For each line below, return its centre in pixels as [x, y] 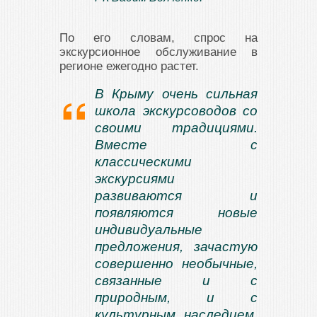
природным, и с [176, 298]
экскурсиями [135, 179]
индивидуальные [149, 230]
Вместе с [176, 145]
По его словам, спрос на [158, 38]
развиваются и [176, 196]
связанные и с [176, 281]
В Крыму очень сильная [176, 94]
